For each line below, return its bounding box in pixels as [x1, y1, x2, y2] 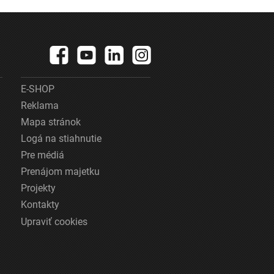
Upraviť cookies [20, 215, 87, 228]
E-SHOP [20, 83, 54, 95]
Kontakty [20, 198, 59, 210]
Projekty [20, 182, 56, 194]
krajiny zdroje [51, 3, 111, 15]
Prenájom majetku [20, 165, 100, 177]
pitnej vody [51, 15, 99, 27]
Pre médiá [20, 149, 64, 161]
